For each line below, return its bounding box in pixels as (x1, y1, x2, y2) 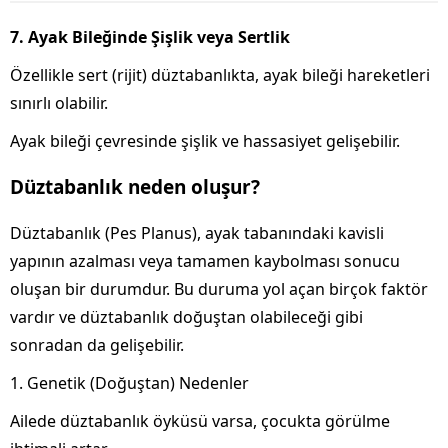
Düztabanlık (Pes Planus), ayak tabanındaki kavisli (10, 221, 384, 244)
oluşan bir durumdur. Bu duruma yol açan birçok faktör (10, 277, 428, 300)
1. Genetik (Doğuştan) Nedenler (10, 371, 249, 394)
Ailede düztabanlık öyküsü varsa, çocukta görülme (10, 409, 390, 432)
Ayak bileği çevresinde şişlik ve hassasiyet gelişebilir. (10, 129, 400, 152)
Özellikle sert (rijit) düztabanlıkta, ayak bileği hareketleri (10, 63, 430, 86)
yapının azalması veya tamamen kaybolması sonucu (10, 249, 400, 272)
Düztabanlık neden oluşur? (10, 173, 260, 200)
